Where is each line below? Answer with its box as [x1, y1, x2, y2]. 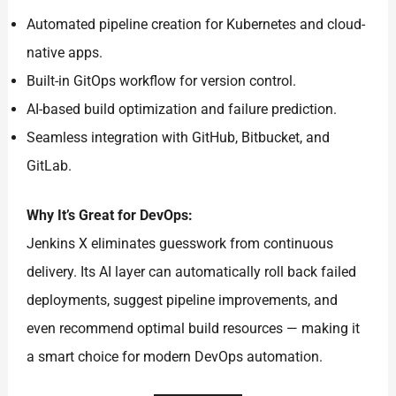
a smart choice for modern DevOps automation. [27, 348, 324, 366]
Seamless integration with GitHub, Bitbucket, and [27, 129, 331, 147]
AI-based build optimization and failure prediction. [27, 101, 338, 118]
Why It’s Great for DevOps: [27, 207, 194, 225]
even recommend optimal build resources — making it [27, 320, 361, 338]
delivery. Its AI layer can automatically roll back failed [27, 263, 357, 281]
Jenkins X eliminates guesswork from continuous [27, 235, 334, 253]
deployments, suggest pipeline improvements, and [27, 292, 339, 309]
